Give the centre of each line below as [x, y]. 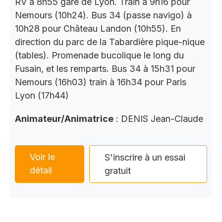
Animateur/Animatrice [64, 118]
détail [41, 170]
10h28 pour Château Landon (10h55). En [98, 28]
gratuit [118, 170]
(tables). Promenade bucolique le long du [99, 55]
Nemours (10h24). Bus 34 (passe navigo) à [103, 15]
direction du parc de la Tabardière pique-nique [110, 42]
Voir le [42, 157]
